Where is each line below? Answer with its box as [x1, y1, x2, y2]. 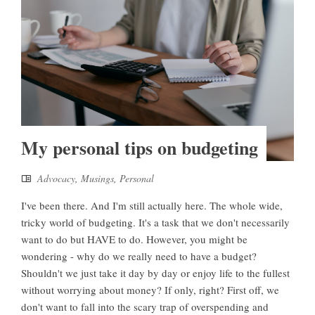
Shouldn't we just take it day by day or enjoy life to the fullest [21, 266, 290, 281]
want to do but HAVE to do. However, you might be [21, 232, 247, 247]
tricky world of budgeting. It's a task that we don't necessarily [21, 215, 290, 230]
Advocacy [37, 172, 75, 186]
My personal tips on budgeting [21, 134, 258, 162]
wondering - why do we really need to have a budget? [21, 249, 257, 264]
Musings [81, 172, 114, 186]
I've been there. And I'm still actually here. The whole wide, [21, 198, 283, 213]
